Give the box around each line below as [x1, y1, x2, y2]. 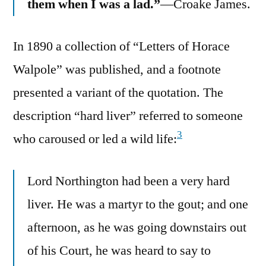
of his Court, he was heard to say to [27, 242, 211, 259]
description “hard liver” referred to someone [13, 107, 243, 124]
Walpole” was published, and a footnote [13, 61, 221, 78]
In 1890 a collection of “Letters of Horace [13, 37, 230, 55]
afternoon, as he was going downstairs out [27, 218, 246, 236]
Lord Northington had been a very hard [27, 172, 230, 189]
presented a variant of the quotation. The [13, 84, 223, 101]
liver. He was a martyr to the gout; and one [27, 195, 248, 213]
